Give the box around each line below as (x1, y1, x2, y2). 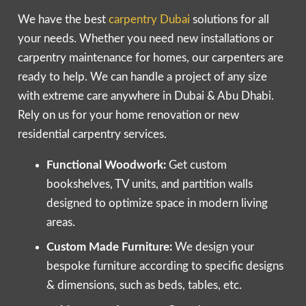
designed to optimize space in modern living (46, 197, 268, 209)
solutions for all (189, 13, 269, 25)
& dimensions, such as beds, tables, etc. (46, 279, 242, 292)
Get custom (166, 158, 227, 171)
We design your (172, 241, 254, 253)
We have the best (17, 13, 109, 25)
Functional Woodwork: (46, 158, 166, 171)
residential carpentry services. (17, 128, 167, 140)
